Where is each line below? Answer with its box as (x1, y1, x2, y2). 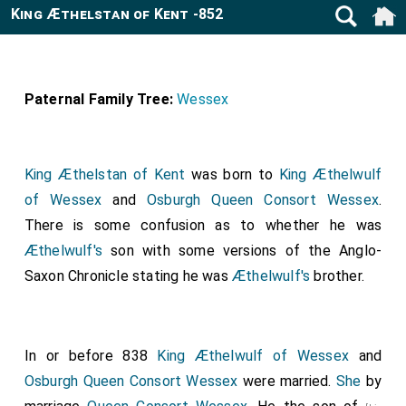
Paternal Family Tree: (24, 91, 174, 108)
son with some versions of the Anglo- (102, 242, 382, 259)
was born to (185, 166, 279, 183)
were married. (237, 372, 336, 390)
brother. (310, 267, 365, 285)
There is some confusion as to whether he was (24, 217, 382, 234)
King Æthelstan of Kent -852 (11, 5, 224, 23)
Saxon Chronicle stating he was (24, 267, 233, 285)
